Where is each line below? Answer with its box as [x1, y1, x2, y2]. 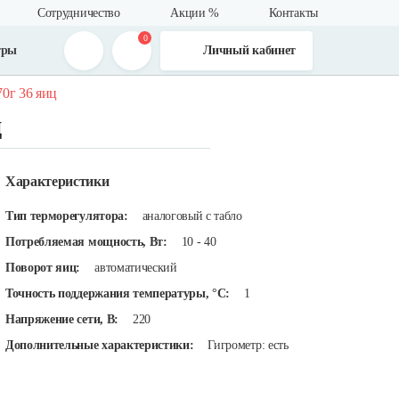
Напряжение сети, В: [5, 313, 118, 326]
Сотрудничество [37, 6, 120, 20]
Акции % [170, 6, 219, 20]
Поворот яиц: [5, 261, 81, 274]
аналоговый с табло [142, 209, 242, 223]
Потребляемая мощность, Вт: [5, 235, 167, 248]
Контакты [269, 6, 318, 20]
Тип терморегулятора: [5, 209, 128, 223]
